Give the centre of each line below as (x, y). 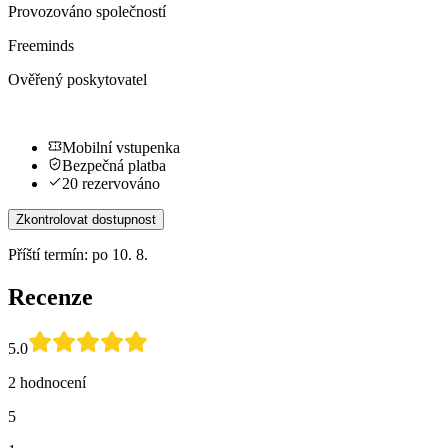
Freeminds (41, 45)
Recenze (50, 296)
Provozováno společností (87, 11)
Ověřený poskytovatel (77, 79)
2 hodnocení (47, 383)
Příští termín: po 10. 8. (78, 254)
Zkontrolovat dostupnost (86, 219)
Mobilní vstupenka (121, 147)
